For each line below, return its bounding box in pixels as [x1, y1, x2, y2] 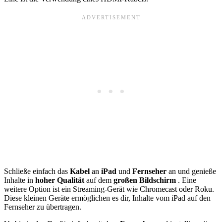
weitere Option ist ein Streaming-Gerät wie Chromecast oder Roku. [4, 184, 214, 193]
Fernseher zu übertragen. [4, 202, 81, 211]
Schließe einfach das [4, 166, 70, 175]
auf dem [86, 175, 113, 184]
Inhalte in [4, 175, 35, 184]
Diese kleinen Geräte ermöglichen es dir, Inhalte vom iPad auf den [4, 193, 211, 202]
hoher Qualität [35, 175, 86, 184]
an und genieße [168, 166, 216, 175]
